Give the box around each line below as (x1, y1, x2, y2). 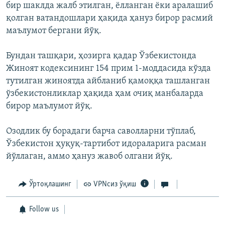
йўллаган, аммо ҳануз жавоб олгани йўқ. (6, 152, 173, 162)
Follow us (29, 205, 59, 214)
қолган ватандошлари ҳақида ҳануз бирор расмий (6, 14, 213, 24)
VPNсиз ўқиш (93, 180, 136, 189)
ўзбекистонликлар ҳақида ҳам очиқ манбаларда (6, 89, 203, 99)
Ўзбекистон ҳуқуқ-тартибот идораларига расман (6, 139, 206, 149)
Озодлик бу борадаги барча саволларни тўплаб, (6, 127, 196, 137)
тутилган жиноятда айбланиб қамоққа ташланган (6, 76, 210, 86)
